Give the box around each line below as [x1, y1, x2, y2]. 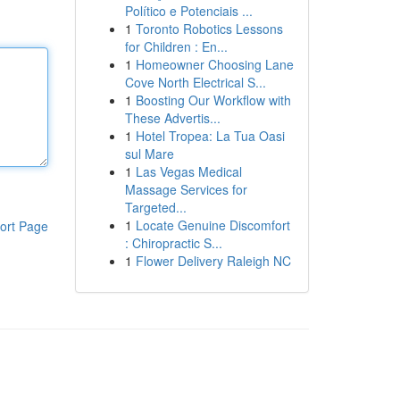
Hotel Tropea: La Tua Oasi [135, 127, 285, 145]
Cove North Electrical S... [124, 73, 266, 91]
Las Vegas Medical [135, 162, 242, 180]
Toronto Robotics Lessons [135, 20, 283, 37]
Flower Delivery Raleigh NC [135, 252, 291, 270]
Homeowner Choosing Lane [135, 55, 294, 73]
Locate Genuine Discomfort [135, 216, 290, 234]
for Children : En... [124, 37, 228, 55]
